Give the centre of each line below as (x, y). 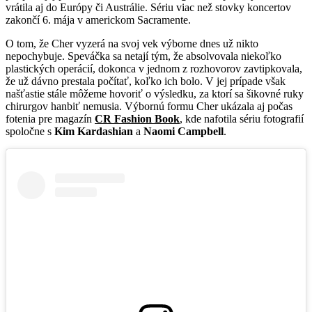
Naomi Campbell (184, 131)
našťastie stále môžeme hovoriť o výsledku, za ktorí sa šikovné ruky (155, 93)
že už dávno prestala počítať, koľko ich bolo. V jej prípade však (146, 81)
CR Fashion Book (137, 118)
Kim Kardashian (94, 131)
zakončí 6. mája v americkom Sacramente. (98, 19)
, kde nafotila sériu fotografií (242, 118)
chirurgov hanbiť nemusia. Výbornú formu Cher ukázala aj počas (149, 106)
